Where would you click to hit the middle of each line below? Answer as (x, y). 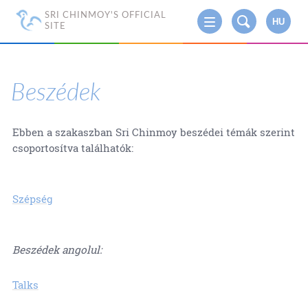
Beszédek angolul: (57, 250)
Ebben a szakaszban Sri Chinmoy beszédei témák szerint (153, 132)
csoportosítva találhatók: (73, 148)
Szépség (32, 199)
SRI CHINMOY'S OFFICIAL (105, 14)
